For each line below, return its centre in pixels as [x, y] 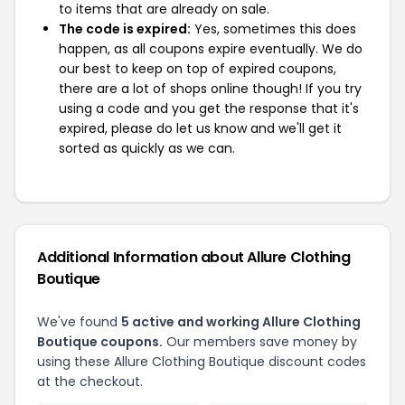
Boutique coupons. [100, 342]
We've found [79, 322]
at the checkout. [90, 381]
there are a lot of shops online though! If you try [210, 89]
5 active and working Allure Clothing [241, 322]
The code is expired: [125, 29]
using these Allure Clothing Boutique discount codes [202, 362]
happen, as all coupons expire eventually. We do [211, 49]
